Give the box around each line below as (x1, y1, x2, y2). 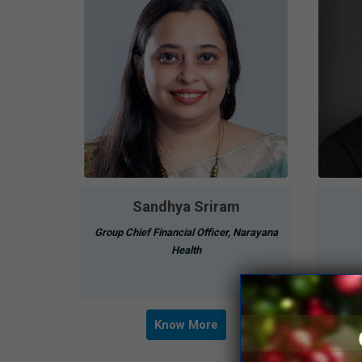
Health (170, 243, 200, 256)
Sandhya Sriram (132, 197, 239, 215)
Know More (154, 317, 217, 332)
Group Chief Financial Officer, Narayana (94, 225, 277, 238)
